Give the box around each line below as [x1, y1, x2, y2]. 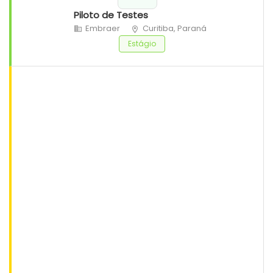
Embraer [85, 23, 120, 35]
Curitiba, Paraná [142, 23, 207, 35]
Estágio [128, 38, 156, 49]
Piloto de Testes [73, 9, 148, 22]
